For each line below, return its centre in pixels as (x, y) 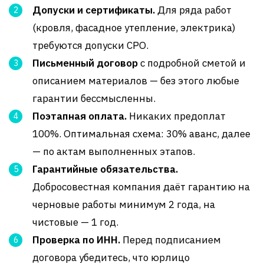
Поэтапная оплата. (80, 116)
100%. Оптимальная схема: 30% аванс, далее (141, 133)
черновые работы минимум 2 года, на (124, 204)
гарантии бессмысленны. (94, 98)
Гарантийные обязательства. (105, 169)
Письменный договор (85, 63)
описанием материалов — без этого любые (136, 80)
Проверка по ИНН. (76, 240)
